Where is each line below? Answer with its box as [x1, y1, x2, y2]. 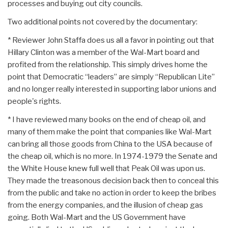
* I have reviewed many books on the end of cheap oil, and [8, 115, 206, 125]
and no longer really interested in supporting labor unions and [8, 84, 216, 94]
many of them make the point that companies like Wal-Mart [8, 127, 212, 137]
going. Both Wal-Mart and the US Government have [8, 213, 186, 222]
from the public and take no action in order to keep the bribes [8, 188, 216, 198]
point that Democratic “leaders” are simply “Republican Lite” [8, 72, 215, 82]
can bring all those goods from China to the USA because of [8, 139, 212, 149]
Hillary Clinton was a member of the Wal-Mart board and [8, 48, 199, 58]
